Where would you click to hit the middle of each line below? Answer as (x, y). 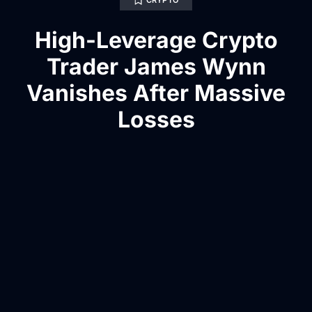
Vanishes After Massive (156, 93)
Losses (156, 120)
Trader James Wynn (156, 67)
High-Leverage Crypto (156, 40)
